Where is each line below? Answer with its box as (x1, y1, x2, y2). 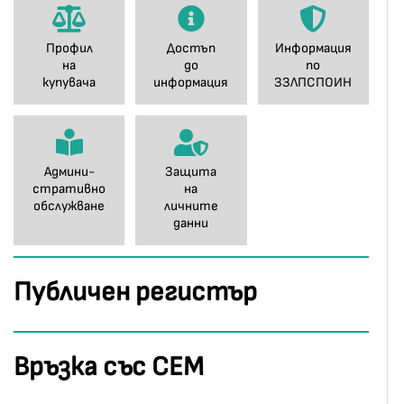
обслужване (33, 197, 106, 215)
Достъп (166, 40, 216, 57)
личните (163, 197, 218, 215)
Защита (165, 163, 217, 180)
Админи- (43, 163, 95, 180)
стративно (32, 180, 106, 197)
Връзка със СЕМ (14, 351, 204, 383)
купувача (42, 74, 96, 91)
